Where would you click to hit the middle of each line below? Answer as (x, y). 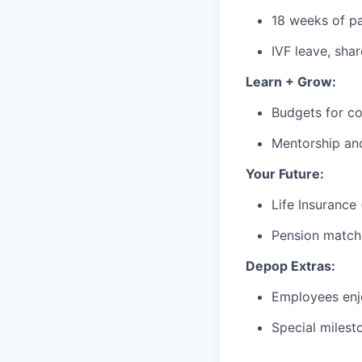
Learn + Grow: (291, 82)
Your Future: (285, 174)
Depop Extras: (290, 266)
